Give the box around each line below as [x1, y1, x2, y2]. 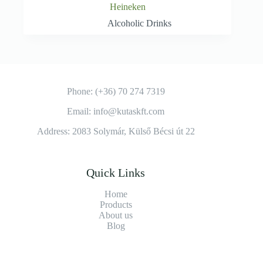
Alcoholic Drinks [107, 18, 171, 29]
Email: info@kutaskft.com [67, 106, 165, 117]
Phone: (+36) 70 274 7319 [66, 86, 165, 97]
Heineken [109, 2, 146, 12]
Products [99, 200, 132, 210]
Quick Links [86, 166, 146, 180]
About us [99, 210, 133, 221]
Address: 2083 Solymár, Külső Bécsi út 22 [36, 126, 195, 137]
